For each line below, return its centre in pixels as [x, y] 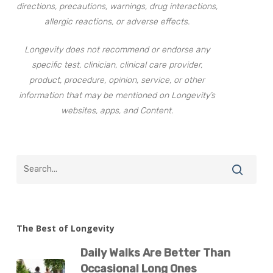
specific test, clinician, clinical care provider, [117, 65]
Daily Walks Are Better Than [155, 253]
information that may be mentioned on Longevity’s [117, 95]
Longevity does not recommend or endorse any [117, 50]
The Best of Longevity [65, 228]
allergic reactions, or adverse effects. [117, 22]
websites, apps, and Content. [117, 111]
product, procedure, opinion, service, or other [117, 80]
